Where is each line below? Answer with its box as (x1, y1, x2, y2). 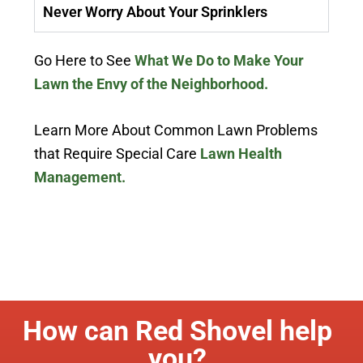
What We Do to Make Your (135, 52, 305, 70)
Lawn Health (200, 145, 283, 163)
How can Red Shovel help (23, 314, 332, 348)
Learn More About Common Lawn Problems (34, 122, 318, 139)
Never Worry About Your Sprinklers (43, 3, 268, 21)
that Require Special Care (34, 145, 201, 163)
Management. (34, 169, 126, 186)
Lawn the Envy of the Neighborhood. (34, 75, 269, 93)
